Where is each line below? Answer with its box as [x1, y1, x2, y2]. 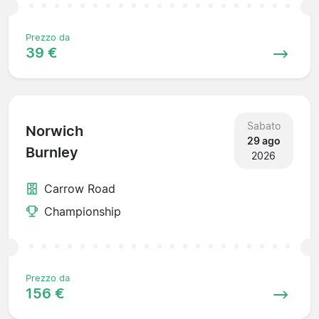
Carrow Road [44, 181, 115, 196]
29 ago [246, 134, 281, 147]
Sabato [246, 119, 281, 132]
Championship [44, 204, 121, 219]
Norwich [26, 122, 83, 140]
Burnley [26, 144, 78, 162]
